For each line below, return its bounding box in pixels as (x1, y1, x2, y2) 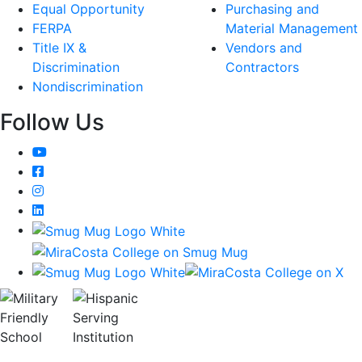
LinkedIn (43, 201, 94, 218)
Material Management (225, 20, 358, 37)
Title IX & (32, 40, 86, 57)
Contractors (225, 59, 299, 76)
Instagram (43, 182, 103, 199)
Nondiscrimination (32, 78, 143, 95)
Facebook (43, 162, 103, 179)
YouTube (46, 143, 99, 160)
